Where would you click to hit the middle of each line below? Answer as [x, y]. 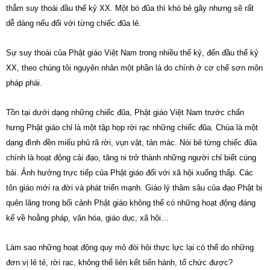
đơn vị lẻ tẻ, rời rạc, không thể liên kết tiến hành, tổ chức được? [119, 262]
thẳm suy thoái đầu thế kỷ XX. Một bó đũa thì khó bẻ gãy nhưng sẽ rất [130, 8]
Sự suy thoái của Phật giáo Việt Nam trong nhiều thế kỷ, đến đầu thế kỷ [132, 53]
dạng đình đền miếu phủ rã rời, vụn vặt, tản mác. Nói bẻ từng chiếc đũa [131, 143]
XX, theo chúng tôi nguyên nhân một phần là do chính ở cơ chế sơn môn [134, 68]
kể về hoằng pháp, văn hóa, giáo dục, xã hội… [87, 218]
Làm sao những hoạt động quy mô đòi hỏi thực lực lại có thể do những [130, 247]
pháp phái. [24, 83]
